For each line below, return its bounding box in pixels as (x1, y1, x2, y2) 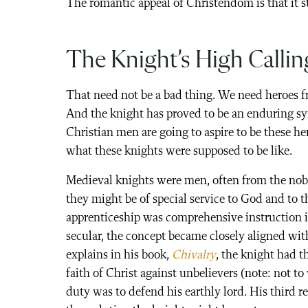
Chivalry (172, 249, 216, 261)
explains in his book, (66, 249, 172, 261)
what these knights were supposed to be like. (66, 145, 293, 157)
